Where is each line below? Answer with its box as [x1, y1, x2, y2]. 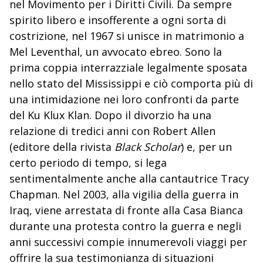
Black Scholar [114, 140, 181, 154]
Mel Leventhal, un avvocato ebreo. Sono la [9, 45, 222, 59]
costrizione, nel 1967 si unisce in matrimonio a [9, 29, 244, 43]
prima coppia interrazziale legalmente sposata [9, 60, 247, 75]
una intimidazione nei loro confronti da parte [9, 92, 239, 106]
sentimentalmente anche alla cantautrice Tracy [9, 171, 249, 186]
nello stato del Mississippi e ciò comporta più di [9, 76, 253, 90]
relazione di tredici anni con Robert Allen [9, 124, 215, 138]
